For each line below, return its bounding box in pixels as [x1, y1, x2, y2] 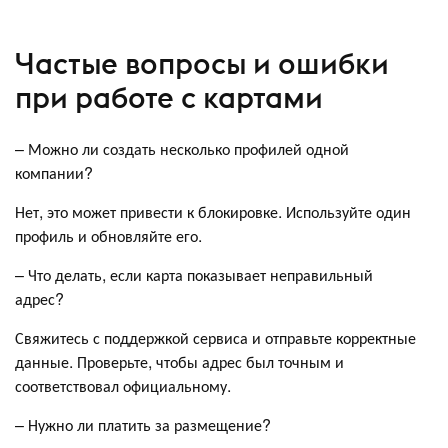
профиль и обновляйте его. [15, 224, 202, 248]
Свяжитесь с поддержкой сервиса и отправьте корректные [15, 326, 416, 350]
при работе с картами [15, 78, 323, 116]
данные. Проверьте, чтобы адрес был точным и [15, 350, 344, 374]
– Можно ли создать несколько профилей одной [15, 137, 349, 161]
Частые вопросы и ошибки [15, 44, 389, 82]
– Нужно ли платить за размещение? [15, 413, 275, 437]
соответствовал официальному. [15, 374, 231, 398]
